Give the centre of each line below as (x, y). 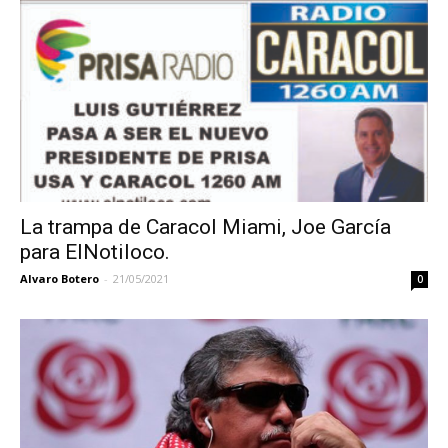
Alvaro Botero (59, 278)
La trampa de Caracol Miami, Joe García (205, 226)
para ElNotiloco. (95, 251)
